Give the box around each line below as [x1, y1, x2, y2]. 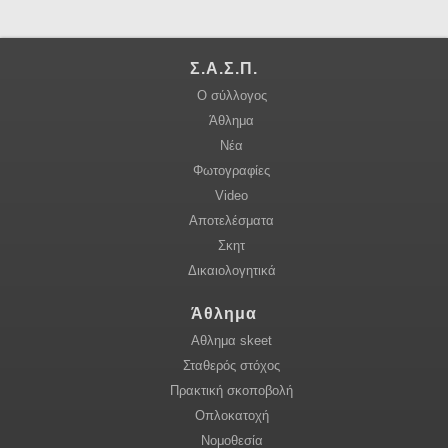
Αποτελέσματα [189, 213, 274, 229]
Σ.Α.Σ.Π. [190, 60, 258, 78]
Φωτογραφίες [193, 163, 270, 179]
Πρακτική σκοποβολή [170, 382, 293, 398]
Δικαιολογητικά [187, 263, 276, 279]
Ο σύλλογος [196, 88, 267, 104]
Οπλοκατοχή [194, 407, 269, 423]
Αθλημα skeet [191, 332, 272, 348]
